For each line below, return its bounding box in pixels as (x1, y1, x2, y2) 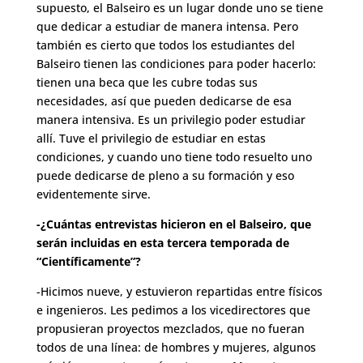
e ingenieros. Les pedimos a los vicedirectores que (36, 302, 310, 318)
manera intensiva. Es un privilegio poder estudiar (36, 112, 305, 128)
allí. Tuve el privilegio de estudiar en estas (36, 130, 266, 147)
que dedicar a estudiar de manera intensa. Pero (36, 19, 298, 35)
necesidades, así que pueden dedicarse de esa (36, 93, 292, 109)
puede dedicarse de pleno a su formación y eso (36, 168, 294, 184)
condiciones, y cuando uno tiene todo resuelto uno (36, 149, 312, 165)
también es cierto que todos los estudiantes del (36, 37, 295, 53)
